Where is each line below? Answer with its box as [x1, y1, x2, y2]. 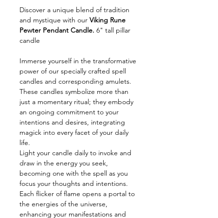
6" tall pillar [94, 26, 130, 35]
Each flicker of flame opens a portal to [19, 189, 135, 198]
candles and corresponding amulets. [19, 77, 131, 86]
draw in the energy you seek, [19, 159, 108, 167]
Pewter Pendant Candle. [19, 26, 94, 35]
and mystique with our [19, 16, 90, 24]
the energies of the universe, [19, 200, 108, 208]
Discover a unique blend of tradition [19, 5, 129, 14]
